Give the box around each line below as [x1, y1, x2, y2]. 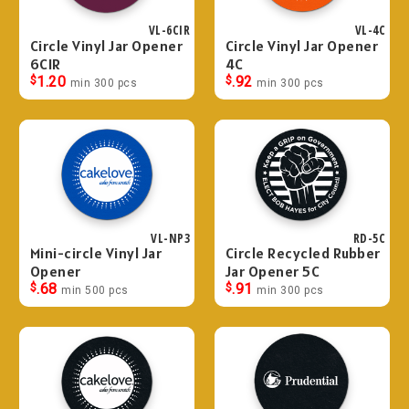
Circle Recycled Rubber [225, 244, 381, 263]
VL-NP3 [151, 229, 190, 246]
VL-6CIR [148, 21, 190, 38]
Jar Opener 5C [225, 262, 320, 281]
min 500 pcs [61, 284, 129, 298]
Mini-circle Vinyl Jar [29, 244, 163, 263]
